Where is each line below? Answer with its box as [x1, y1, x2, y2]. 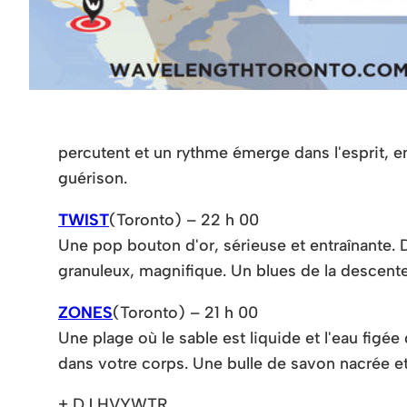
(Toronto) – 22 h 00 [109, 209, 259, 229]
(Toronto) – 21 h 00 [113, 302, 258, 322]
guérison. [58, 167, 127, 187]
